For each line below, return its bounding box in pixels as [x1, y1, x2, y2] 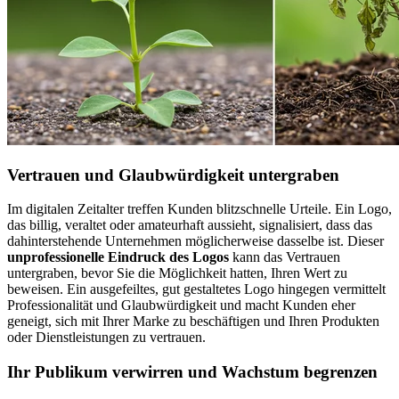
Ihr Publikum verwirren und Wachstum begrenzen [7, 362, 378, 381]
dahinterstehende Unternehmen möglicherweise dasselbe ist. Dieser [7, 233, 384, 249]
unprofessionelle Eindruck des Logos [7, 249, 229, 265]
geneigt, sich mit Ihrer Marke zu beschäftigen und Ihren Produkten [7, 313, 379, 330]
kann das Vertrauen [229, 249, 340, 265]
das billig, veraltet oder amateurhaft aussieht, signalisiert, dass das [7, 217, 372, 233]
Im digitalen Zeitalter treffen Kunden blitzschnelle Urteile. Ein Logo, [7, 201, 392, 217]
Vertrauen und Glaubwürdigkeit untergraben [7, 165, 339, 184]
